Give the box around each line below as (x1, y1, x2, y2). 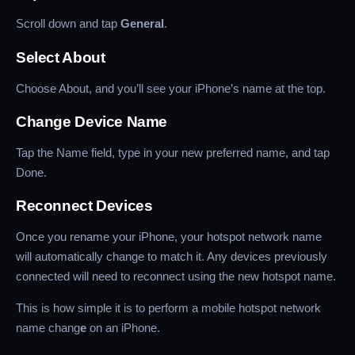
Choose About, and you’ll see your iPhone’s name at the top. (16, 81, 326, 95)
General (120, 17, 164, 31)
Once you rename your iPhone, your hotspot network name (16, 230, 322, 244)
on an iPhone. (86, 321, 160, 335)
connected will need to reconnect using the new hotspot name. (16, 269, 336, 284)
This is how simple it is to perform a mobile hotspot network (16, 301, 321, 315)
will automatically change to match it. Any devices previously (16, 250, 327, 264)
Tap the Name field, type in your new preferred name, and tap (16, 145, 330, 159)
